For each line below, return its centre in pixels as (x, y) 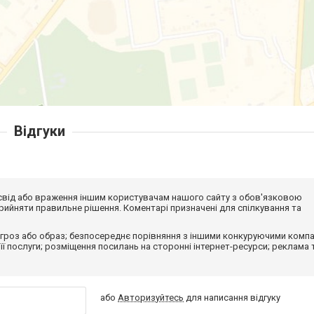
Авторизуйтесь (151, 297)
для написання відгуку (232, 297)
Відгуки (39, 131)
